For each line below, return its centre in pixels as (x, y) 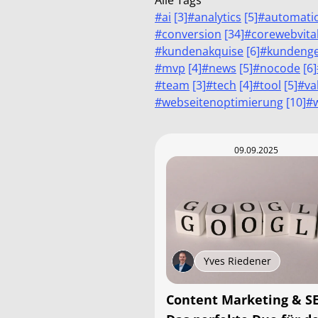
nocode (280, 68)
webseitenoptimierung (223, 102)
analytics (218, 17)
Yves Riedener (237, 261)
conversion (192, 34)
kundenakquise (203, 51)
